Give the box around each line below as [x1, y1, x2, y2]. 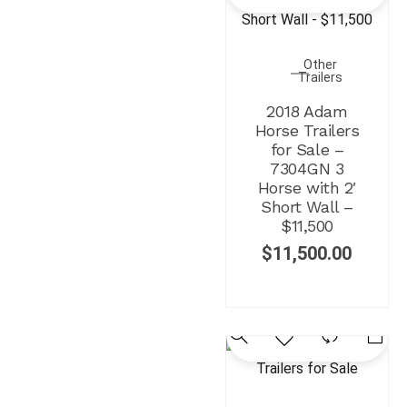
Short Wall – [261, 197, 353, 217]
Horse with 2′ [257, 178, 356, 198]
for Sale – [270, 140, 344, 160]
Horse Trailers [254, 121, 360, 141]
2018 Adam [266, 102, 348, 122]
